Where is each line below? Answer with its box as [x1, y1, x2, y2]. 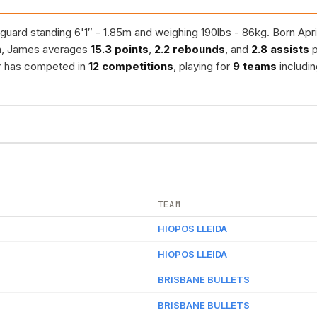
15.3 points [91, 42, 149, 56]
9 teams [233, 59, 277, 73]
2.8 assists [251, 42, 309, 56]
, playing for [173, 59, 233, 73]
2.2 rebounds [154, 42, 225, 56]
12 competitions [88, 59, 173, 73]
